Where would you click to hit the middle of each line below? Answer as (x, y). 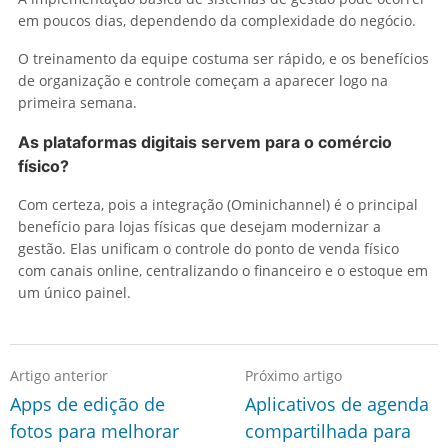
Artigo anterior (59, 375)
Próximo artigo (294, 375)
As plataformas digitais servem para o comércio (205, 141)
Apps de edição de (87, 403)
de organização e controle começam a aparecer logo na (203, 80)
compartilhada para (328, 430)
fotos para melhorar (94, 430)
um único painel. (74, 292)
